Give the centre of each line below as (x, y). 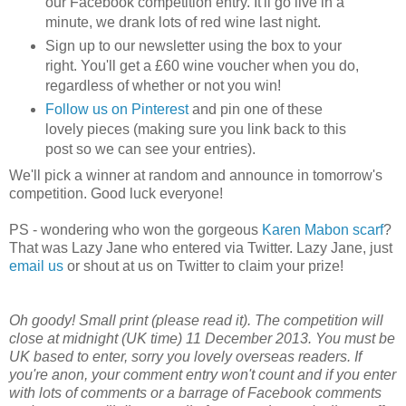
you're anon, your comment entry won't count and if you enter (203, 374)
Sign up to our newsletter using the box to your (193, 45)
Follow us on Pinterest (116, 109)
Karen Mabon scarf (323, 229)
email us (36, 266)
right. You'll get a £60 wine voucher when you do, (202, 65)
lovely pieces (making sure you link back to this (195, 129)
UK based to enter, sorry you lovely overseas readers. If (185, 356)
